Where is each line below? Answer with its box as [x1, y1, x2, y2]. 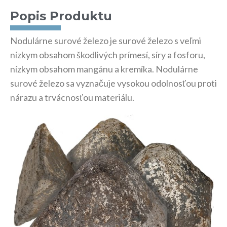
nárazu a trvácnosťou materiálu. [10, 92, 134, 103]
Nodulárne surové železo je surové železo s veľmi [10, 35, 201, 46]
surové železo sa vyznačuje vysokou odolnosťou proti [10, 78, 217, 89]
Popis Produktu [10, 9, 112, 23]
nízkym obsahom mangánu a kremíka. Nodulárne [10, 63, 198, 74]
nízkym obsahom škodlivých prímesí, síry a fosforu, [10, 49, 205, 60]
